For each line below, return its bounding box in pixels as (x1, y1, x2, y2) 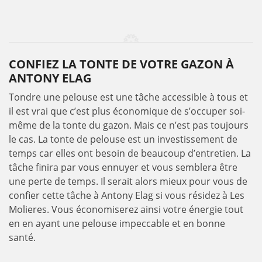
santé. (9, 231, 36, 244)
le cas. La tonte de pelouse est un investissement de (9, 133, 237, 146)
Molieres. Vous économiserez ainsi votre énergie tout (9, 203, 243, 216)
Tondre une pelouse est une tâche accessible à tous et (9, 91, 248, 104)
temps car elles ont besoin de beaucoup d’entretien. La (9, 147, 251, 160)
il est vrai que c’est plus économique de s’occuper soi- (9, 105, 245, 118)
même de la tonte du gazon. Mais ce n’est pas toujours (9, 119, 249, 132)
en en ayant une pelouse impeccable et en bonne (9, 217, 225, 230)
